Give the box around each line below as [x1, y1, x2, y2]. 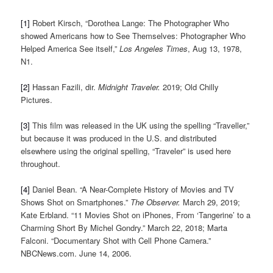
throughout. [21, 158, 61, 170]
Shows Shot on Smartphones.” [21, 196, 131, 208]
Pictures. [21, 94, 53, 106]
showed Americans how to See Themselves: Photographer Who [21, 29, 246, 41]
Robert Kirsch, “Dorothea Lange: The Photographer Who [30, 16, 230, 29]
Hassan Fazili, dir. [30, 81, 99, 93]
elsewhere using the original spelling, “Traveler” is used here [21, 145, 232, 157]
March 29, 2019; [180, 196, 241, 208]
